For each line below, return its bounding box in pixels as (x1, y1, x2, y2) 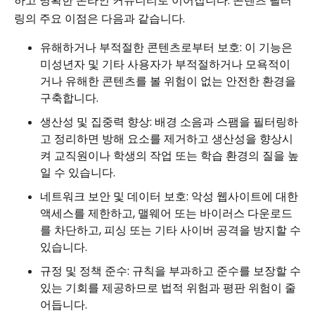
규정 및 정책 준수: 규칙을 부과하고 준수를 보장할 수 (40, 263, 301, 279)
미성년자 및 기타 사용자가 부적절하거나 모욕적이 (40, 56, 290, 72)
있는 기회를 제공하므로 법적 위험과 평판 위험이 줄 (40, 280, 296, 296)
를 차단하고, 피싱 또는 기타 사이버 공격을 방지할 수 (40, 222, 301, 238)
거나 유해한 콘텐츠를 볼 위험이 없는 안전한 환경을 (40, 73, 296, 89)
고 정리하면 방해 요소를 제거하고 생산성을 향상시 (40, 131, 293, 147)
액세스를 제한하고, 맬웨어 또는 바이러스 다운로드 (40, 205, 292, 221)
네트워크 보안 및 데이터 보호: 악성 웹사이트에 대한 (40, 188, 298, 205)
